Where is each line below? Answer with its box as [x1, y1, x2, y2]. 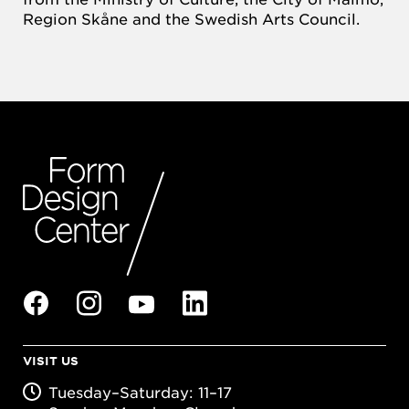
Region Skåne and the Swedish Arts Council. [23, 8, 360, 27]
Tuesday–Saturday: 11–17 [48, 382, 232, 401]
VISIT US [23, 352, 79, 368]
